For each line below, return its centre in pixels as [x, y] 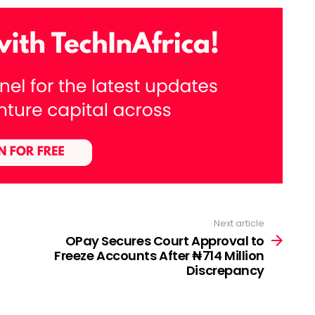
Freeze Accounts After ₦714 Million [159, 256]
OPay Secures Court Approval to [165, 241]
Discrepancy [225, 271]
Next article [239, 223]
